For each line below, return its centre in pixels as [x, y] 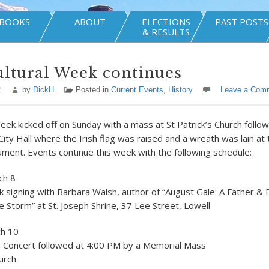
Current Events [137, 90]
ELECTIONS [166, 22]
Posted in [93, 90]
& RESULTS [166, 32]
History [180, 90]
